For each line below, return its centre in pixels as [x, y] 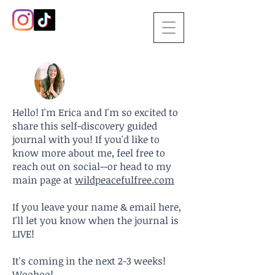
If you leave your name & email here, [97, 207]
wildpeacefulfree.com [125, 180]
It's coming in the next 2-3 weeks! [89, 261]
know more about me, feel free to [89, 153]
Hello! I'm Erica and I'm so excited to [95, 112]
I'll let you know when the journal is [95, 220]
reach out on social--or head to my [92, 166]
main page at [44, 180]
